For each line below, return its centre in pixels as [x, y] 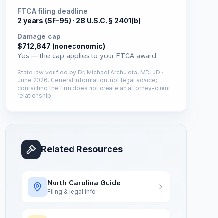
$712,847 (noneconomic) [61, 46]
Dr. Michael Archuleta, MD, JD [119, 72]
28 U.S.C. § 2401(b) [108, 21]
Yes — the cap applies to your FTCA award [87, 56]
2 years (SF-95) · [46, 21]
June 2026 [32, 80]
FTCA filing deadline [52, 11]
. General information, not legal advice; [102, 80]
